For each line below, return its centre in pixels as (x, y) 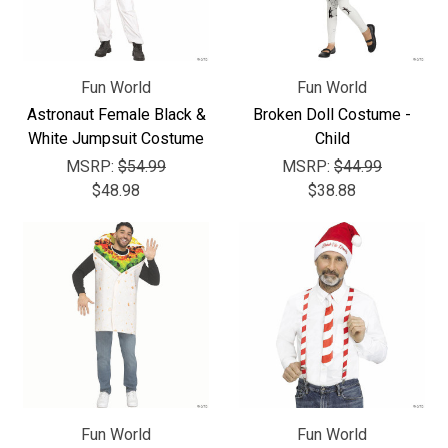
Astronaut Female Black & (116, 114)
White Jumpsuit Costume (116, 138)
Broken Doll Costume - (332, 114)
